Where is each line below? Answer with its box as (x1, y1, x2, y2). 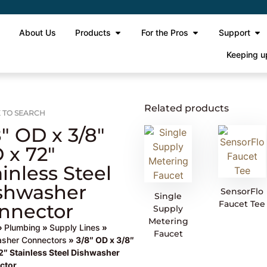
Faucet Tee (219, 198, 266, 210)
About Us (19, 27, 57, 38)
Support (219, 27, 251, 38)
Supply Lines (49, 222, 101, 233)
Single (154, 191, 182, 202)
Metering (148, 216, 188, 227)
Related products (144, 103, 229, 114)
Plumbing (4, 222, 41, 233)
